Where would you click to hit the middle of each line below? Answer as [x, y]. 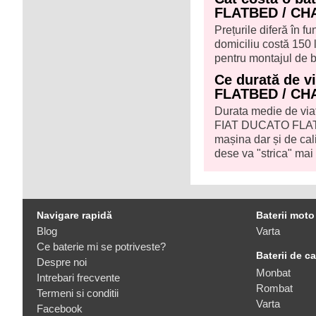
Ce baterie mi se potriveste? [101, 247]
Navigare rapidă [74, 215]
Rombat [275, 288]
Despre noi [62, 262]
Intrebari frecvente [78, 278]
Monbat [274, 273]
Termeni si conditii [78, 293]
